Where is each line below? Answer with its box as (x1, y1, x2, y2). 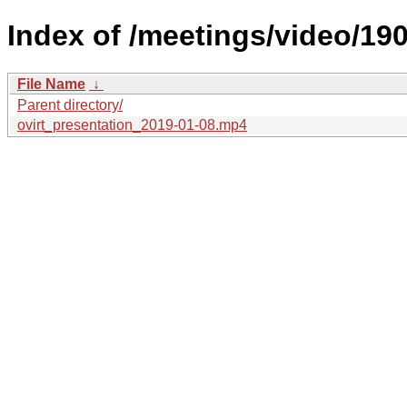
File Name (17, 75, 85, 92)
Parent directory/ (17, 96, 123, 113)
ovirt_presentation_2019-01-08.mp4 (17, 116, 247, 133)
